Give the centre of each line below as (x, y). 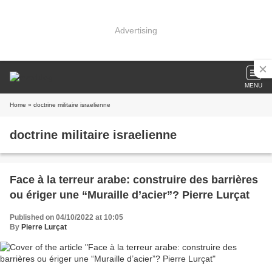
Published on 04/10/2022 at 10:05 (66, 217)
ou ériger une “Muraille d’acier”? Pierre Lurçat (130, 195)
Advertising (136, 30)
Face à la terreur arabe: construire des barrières (134, 180)
